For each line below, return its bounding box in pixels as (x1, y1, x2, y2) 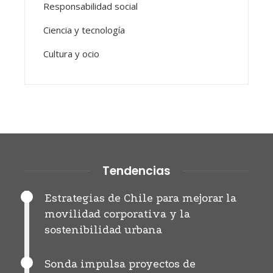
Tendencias (102, 162, 171, 179)
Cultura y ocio (43, 47, 99, 60)
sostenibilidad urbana (44, 223, 162, 236)
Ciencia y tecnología (43, 23, 125, 36)
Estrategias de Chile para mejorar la (44, 191, 236, 205)
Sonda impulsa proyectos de (44, 257, 196, 271)
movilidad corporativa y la (44, 207, 190, 221)
